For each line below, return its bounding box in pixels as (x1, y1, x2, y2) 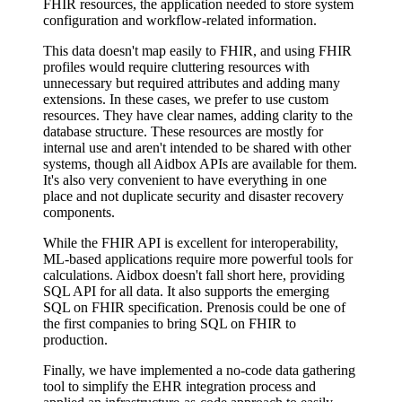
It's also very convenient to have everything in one (43, 172, 327, 188)
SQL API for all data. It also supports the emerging (43, 284, 329, 300)
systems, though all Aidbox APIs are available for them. (43, 156, 357, 172)
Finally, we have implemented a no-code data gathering (43, 363, 355, 379)
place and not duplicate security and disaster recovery (43, 188, 344, 205)
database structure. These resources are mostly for (43, 124, 323, 140)
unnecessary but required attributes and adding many (43, 75, 340, 92)
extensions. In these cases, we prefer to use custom (43, 92, 328, 108)
